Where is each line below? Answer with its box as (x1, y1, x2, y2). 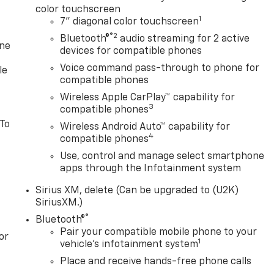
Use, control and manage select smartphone (60, 151, 265, 161)
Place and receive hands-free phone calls (60, 256, 252, 267)
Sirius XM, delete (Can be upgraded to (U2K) (35, 185, 240, 196)
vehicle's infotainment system (60, 239, 199, 250)
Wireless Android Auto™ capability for (60, 122, 231, 132)
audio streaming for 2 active (117, 34, 250, 44)
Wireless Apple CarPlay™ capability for (60, 92, 235, 103)
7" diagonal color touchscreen (60, 17, 199, 27)
